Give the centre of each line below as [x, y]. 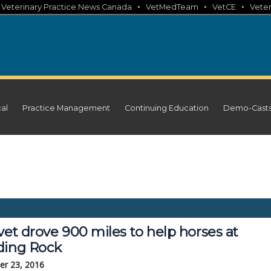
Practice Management [66, 108]
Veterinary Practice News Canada [67, 7]
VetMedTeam [172, 7]
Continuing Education [167, 108]
